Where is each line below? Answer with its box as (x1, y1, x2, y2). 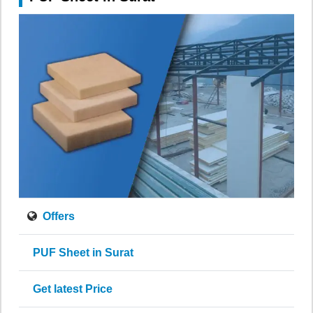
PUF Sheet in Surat (27, 246, 133, 259)
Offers (40, 210, 75, 222)
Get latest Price (27, 282, 112, 295)
